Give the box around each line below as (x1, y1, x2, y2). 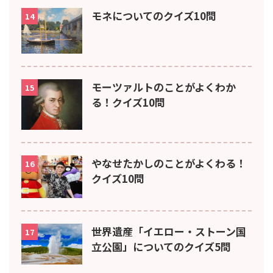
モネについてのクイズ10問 (91, 8, 216, 24)
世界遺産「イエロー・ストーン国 (91, 224, 246, 239)
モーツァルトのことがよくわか (91, 79, 236, 95)
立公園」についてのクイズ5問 (91, 239, 231, 255)
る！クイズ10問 (91, 94, 165, 110)
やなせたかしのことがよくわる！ (91, 155, 246, 171)
